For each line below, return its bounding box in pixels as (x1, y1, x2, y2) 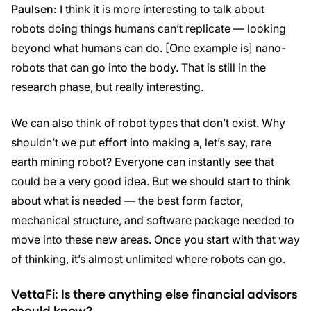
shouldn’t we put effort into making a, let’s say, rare (11, 135, 271, 149)
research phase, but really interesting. (11, 80, 206, 94)
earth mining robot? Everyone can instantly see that (11, 155, 274, 169)
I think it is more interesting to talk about (57, 2, 264, 16)
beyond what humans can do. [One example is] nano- (11, 41, 286, 55)
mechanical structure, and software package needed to (11, 213, 294, 227)
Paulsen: (11, 2, 57, 16)
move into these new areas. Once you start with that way (11, 233, 300, 246)
